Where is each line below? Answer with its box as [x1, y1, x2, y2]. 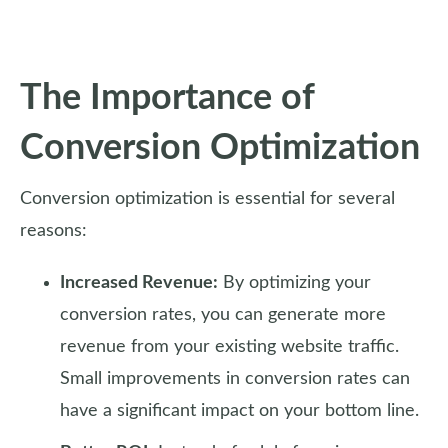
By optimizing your [218, 274, 371, 292]
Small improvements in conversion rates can [60, 370, 410, 388]
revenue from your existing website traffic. [60, 338, 399, 356]
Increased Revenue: [60, 274, 218, 292]
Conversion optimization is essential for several [20, 190, 395, 208]
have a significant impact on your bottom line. [60, 402, 419, 420]
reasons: [20, 222, 87, 240]
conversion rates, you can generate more [60, 306, 386, 324]
